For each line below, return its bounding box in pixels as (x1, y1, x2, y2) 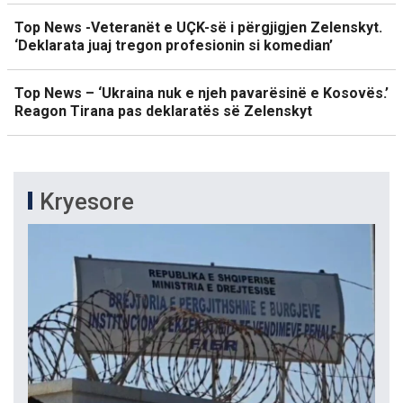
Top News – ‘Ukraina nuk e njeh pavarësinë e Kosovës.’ (14, 84, 389, 102)
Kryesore (40, 187, 134, 215)
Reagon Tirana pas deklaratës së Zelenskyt (14, 102, 312, 120)
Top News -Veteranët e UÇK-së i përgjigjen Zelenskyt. (14, 18, 382, 36)
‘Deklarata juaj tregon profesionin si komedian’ (14, 36, 333, 54)
